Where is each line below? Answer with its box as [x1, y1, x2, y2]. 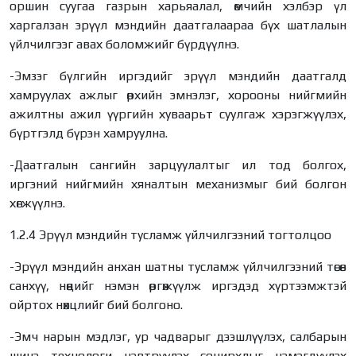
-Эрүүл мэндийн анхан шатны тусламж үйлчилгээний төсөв [10, 258, 346, 274]
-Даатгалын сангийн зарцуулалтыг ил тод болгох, [10, 157, 346, 172]
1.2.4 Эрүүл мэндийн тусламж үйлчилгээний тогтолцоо [10, 226, 331, 242]
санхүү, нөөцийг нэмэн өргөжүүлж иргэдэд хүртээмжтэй [10, 277, 346, 293]
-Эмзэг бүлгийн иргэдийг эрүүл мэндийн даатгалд [10, 68, 346, 83]
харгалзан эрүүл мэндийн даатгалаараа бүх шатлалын [10, 17, 346, 33]
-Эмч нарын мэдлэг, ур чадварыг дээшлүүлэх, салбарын [10, 328, 346, 344]
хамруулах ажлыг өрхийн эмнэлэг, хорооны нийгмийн [10, 87, 346, 103]
